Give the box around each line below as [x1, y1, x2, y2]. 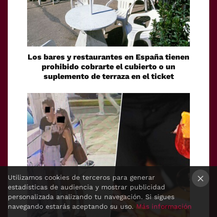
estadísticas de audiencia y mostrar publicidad [8, 183, 165, 191]
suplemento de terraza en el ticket [43, 72, 174, 81]
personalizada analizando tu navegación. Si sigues [8, 193, 174, 201]
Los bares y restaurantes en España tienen [28, 52, 189, 62]
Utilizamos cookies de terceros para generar [8, 173, 155, 181]
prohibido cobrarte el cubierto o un [42, 62, 175, 72]
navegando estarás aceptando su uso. [8, 202, 136, 210]
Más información [136, 202, 192, 210]
